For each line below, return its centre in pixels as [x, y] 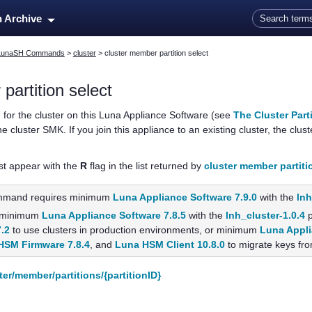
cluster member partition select [156, 53]
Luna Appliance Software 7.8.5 [114, 216]
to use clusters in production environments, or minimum [135, 230]
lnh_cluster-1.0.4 [266, 216]
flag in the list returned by [145, 166]
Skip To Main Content [156, 8]
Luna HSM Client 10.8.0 [170, 245]
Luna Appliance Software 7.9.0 [185, 197]
